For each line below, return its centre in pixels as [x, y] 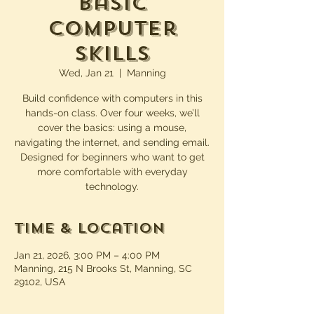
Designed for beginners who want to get [112, 157]
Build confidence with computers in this [112, 98]
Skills [112, 54]
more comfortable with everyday [112, 172]
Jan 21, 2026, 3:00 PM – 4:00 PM [87, 255]
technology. [112, 186]
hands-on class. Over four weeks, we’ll [112, 113]
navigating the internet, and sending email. [112, 142]
